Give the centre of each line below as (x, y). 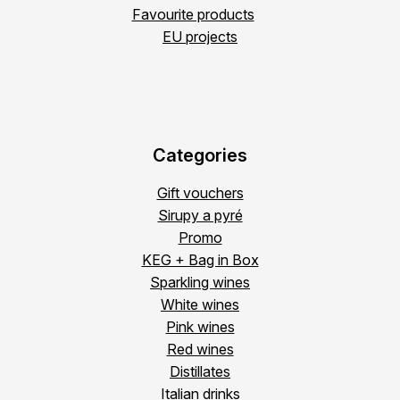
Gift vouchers (200, 193)
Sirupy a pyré (200, 216)
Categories (200, 156)
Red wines (200, 350)
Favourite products (193, 15)
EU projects (200, 37)
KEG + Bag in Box (200, 260)
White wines (200, 305)
